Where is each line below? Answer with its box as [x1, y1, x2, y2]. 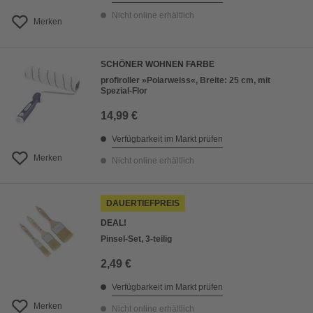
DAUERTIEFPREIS [106, 198, 180, 209]
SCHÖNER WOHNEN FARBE [101, 59, 214, 70]
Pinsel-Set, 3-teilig [101, 234, 172, 245]
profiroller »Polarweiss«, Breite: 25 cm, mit [101, 75, 270, 86]
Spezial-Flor [101, 86, 147, 96]
